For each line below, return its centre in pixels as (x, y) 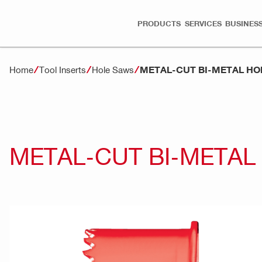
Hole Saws (113, 69)
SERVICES (203, 23)
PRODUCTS (159, 23)
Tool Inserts (63, 69)
